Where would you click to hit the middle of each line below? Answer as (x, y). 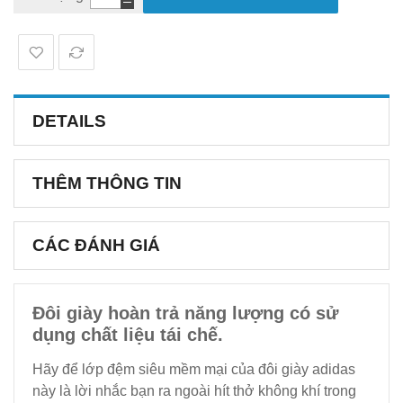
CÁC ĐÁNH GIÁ (96, 246)
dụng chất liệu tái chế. (128, 335)
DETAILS (69, 121)
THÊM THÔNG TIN (107, 184)
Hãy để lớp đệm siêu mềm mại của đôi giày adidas (194, 370)
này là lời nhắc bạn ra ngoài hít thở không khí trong (194, 391)
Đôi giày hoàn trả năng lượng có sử (185, 313)
